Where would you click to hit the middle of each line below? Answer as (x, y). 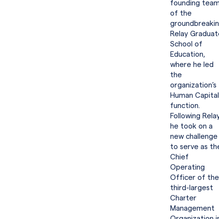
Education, (188, 55)
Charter (183, 198)
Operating (187, 167)
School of (186, 44)
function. (185, 106)
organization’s (193, 85)
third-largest (192, 188)
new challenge (194, 137)
